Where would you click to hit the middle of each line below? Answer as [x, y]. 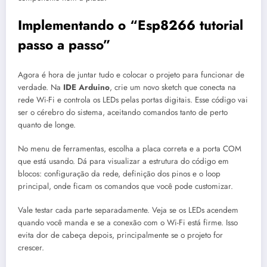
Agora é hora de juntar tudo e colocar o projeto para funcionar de [131, 74]
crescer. [31, 248]
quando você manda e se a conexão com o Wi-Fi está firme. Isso [128, 223]
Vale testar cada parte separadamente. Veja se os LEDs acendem [128, 210]
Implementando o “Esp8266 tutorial [131, 25]
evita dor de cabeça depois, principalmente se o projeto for [120, 235]
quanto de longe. [47, 125]
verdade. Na [41, 87]
